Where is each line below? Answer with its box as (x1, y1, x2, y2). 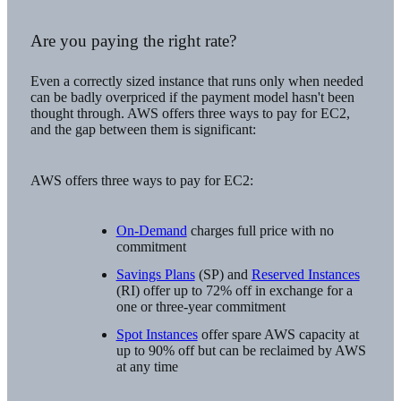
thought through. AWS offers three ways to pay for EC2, (30, 106, 350, 122)
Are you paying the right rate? (30, 30, 236, 50)
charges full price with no (186, 223, 334, 239)
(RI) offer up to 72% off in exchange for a (115, 282, 353, 298)
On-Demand (115, 223, 187, 239)
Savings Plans (115, 266, 195, 282)
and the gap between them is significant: (30, 122, 256, 138)
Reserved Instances (251, 266, 360, 282)
